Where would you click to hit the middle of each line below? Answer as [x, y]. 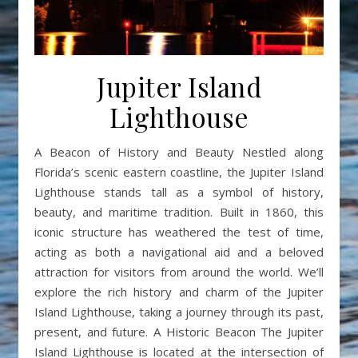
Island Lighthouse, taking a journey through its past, [179, 311]
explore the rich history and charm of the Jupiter [179, 291]
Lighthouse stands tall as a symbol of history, [179, 191]
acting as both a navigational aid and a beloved [179, 251]
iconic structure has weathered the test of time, [179, 231]
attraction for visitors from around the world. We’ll [179, 271]
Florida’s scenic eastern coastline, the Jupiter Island [179, 171]
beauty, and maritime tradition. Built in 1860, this [179, 211]
